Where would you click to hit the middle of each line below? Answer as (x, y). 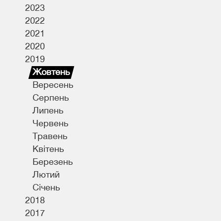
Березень (53, 162)
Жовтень (51, 72)
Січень (46, 187)
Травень (50, 136)
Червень (51, 123)
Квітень (48, 149)
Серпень (51, 97)
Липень (48, 110)
